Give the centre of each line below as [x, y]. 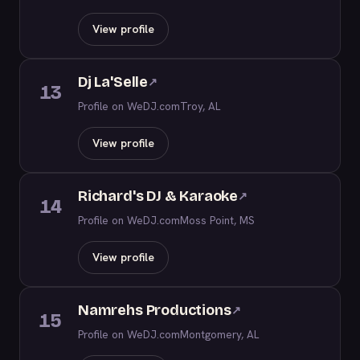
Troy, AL [200, 106]
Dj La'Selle [113, 82]
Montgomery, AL [219, 334]
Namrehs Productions [155, 310]
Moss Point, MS [217, 220]
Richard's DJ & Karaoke [158, 196]
